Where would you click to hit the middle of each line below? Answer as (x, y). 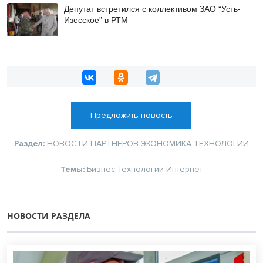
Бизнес (101, 170)
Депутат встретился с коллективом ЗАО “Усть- (152, 8)
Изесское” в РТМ (96, 19)
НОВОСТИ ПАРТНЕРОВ (93, 144)
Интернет (184, 170)
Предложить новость (131, 116)
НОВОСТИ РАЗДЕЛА (49, 216)
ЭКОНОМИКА (166, 144)
